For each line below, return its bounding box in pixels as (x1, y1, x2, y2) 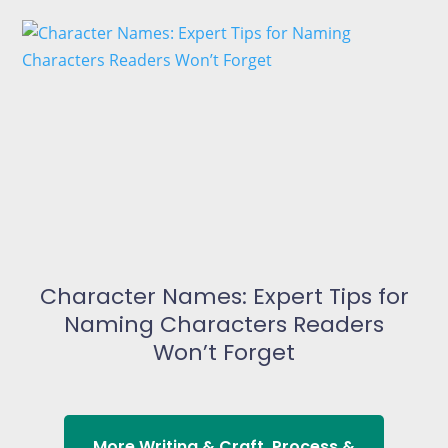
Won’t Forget (153, 336, 295, 368)
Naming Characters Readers (64, 308, 384, 340)
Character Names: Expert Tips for (39, 280, 409, 312)
